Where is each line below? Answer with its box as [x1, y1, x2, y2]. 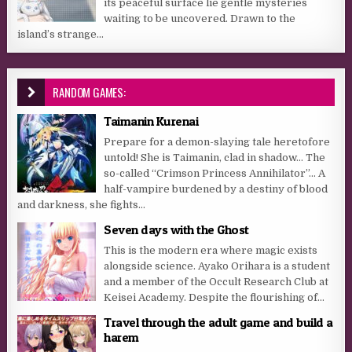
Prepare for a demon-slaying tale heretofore [104, 135, 331, 148]
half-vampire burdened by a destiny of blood [104, 182, 328, 195]
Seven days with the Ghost [104, 221, 249, 237]
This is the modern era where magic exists [104, 244, 318, 256]
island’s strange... [17, 27, 104, 40]
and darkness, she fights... [17, 198, 146, 211]
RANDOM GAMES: [53, 82, 126, 101]
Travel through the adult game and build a [104, 313, 333, 330]
